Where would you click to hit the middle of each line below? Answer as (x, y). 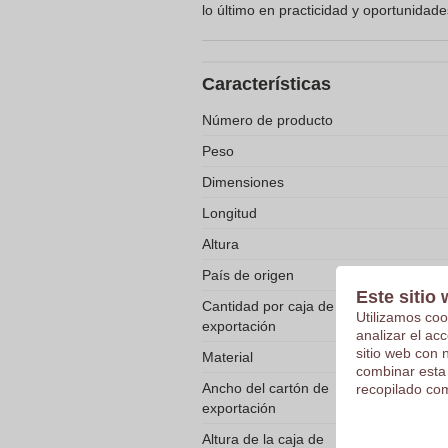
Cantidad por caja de (268, 306)
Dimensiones (243, 182)
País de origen (248, 275)
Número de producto (267, 120)
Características (266, 84)
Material (227, 357)
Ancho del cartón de (265, 388)
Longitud (229, 213)
